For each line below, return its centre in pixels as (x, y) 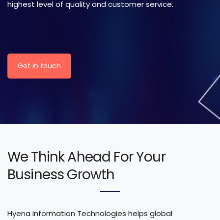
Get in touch (39, 66)
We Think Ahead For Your (86, 157)
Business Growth (61, 174)
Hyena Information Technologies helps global (90, 213)
